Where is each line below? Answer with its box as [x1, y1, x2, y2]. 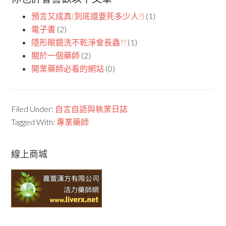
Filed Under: [11, 104, 55, 114]
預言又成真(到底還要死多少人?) [31, 11, 145, 21]
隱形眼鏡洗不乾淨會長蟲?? [31, 37, 127, 47]
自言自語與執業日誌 [55, 104, 128, 114]
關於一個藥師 [31, 50, 80, 60]
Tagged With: [11, 117, 57, 127]
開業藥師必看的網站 [31, 64, 104, 73]
